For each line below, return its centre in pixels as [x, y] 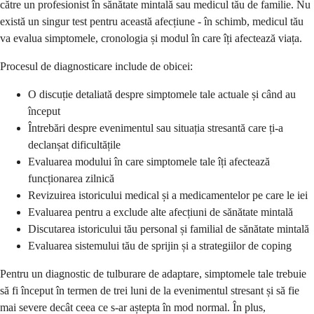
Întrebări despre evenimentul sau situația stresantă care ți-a [156, 128]
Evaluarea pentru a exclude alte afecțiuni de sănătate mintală [161, 212]
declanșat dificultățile [74, 144]
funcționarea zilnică [71, 178]
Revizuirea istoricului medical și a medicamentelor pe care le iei [168, 195]
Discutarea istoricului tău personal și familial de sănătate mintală [169, 228]
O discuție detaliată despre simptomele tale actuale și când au [162, 94]
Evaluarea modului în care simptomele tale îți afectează [149, 161]
